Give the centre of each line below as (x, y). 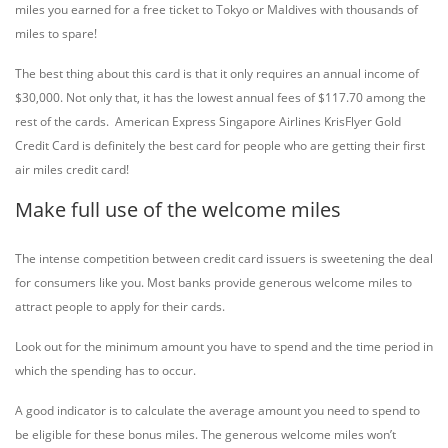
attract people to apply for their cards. (120, 306)
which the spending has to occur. (105, 370)
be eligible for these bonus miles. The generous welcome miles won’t (205, 434)
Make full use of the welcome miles (178, 209)
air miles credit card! (72, 169)
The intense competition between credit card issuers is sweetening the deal (224, 258)
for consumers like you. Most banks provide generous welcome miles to (213, 282)
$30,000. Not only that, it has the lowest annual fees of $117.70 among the (220, 97)
